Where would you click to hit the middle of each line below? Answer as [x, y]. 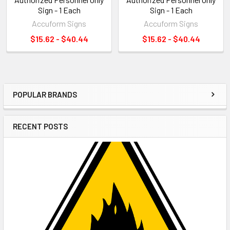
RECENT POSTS [40, 126]
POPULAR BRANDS [45, 94]
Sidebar [38, 104]
